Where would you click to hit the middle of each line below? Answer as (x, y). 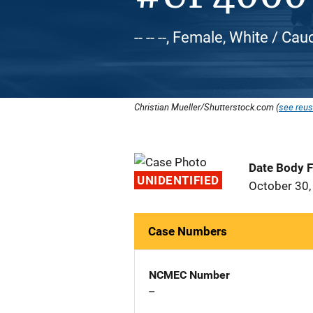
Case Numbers (188, 231)
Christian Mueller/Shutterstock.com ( (206, 107)
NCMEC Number (189, 275)
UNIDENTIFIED (178, 180)
